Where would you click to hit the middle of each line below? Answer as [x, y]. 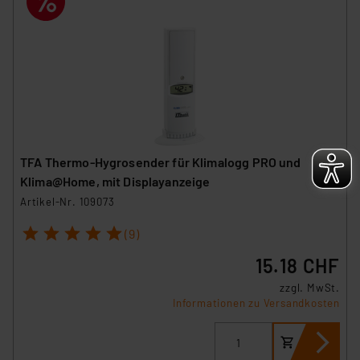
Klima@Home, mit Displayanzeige [115, 181]
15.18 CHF [297, 266]
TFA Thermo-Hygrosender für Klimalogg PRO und [161, 162]
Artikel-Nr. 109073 [67, 201]
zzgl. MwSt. [310, 288]
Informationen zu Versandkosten [256, 303]
